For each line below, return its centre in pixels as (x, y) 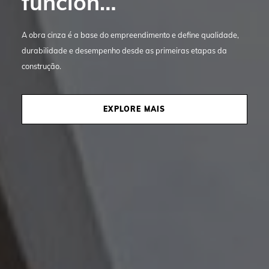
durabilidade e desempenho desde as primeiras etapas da (124, 50)
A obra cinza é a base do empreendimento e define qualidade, (130, 35)
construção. (41, 66)
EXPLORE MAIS (134, 109)
